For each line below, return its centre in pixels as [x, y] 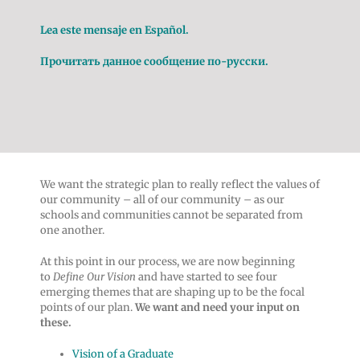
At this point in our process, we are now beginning [167, 261]
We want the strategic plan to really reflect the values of [180, 184]
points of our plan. [87, 307]
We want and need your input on [217, 307]
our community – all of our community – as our [162, 199]
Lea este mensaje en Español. [114, 30]
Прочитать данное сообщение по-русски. [154, 61]
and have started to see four [207, 276]
